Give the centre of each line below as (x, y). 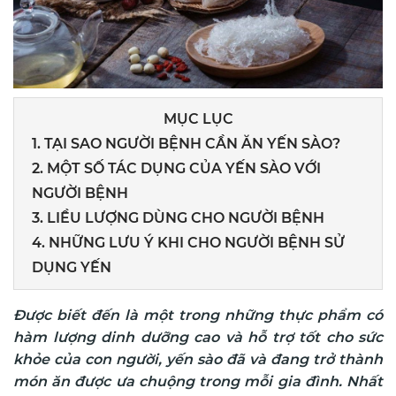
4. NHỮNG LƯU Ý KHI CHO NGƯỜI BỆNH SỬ (188, 243)
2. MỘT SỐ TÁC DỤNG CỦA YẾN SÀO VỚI (176, 169)
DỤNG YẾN (72, 268)
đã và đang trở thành (302, 360)
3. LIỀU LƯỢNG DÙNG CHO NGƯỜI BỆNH (178, 218)
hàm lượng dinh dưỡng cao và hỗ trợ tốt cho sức (198, 338)
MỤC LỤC (198, 119)
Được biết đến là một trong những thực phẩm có (198, 316)
